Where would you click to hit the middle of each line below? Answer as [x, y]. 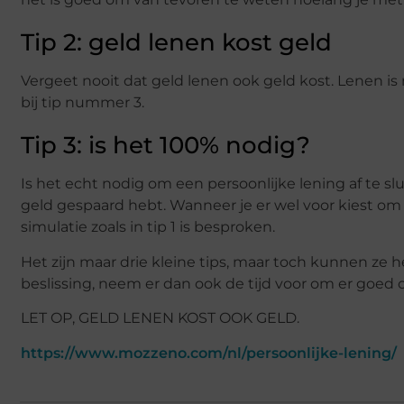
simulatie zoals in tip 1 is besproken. [148, 227]
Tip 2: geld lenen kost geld [176, 43]
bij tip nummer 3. [83, 103]
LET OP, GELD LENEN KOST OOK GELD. [160, 317]
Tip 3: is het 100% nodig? [165, 146]
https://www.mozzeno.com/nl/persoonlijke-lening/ [209, 353]
